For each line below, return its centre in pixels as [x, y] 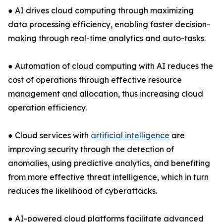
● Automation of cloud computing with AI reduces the [111, 66]
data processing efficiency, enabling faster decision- [109, 25]
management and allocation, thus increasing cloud [106, 94]
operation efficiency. [47, 108]
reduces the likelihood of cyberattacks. [83, 191]
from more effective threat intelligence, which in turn [108, 177]
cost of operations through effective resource [95, 80]
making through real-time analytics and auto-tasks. [107, 38]
